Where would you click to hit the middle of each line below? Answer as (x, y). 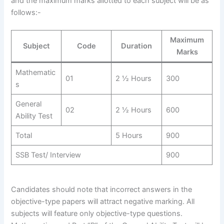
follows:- (26, 12)
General (28, 104)
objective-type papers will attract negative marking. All (103, 201)
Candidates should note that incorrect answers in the (102, 189)
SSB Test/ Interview (48, 155)
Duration (137, 46)
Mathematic (35, 73)
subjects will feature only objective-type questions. (97, 213)
